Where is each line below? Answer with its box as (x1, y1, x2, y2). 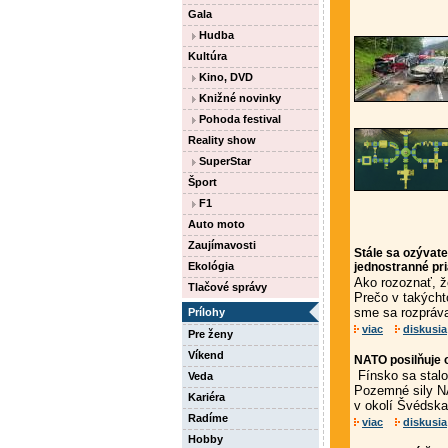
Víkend (188, 349, 224, 361)
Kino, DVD (196, 71, 253, 83)
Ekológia (188, 260, 234, 272)
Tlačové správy (188, 281, 267, 293)
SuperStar (196, 155, 251, 167)
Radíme (188, 412, 228, 424)
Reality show (188, 134, 256, 146)
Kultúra (188, 50, 227, 62)
